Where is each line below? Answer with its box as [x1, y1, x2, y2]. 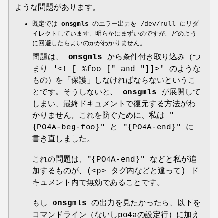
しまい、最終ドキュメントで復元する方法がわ [32, 100, 196, 109]
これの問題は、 [32, 155, 87, 164]
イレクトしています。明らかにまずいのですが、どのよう [32, 30, 197, 38]
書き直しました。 [32, 135, 94, 144]
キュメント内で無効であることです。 [32, 179, 164, 188]
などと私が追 [145, 155, 197, 164]
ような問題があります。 [15, 3, 100, 13]
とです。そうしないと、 [32, 88, 123, 97]
